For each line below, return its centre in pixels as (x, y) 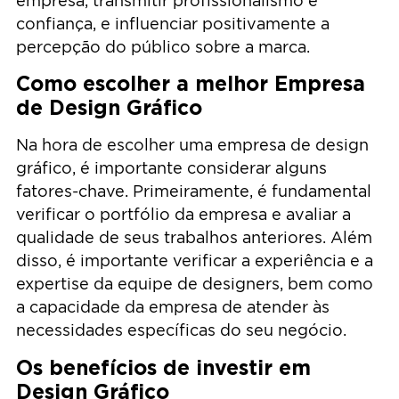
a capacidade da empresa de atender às (173, 307)
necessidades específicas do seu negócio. (181, 330)
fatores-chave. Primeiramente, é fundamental (194, 191)
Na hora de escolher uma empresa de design (192, 145)
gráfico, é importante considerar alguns (171, 168)
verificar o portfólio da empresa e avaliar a (183, 215)
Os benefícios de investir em (163, 367)
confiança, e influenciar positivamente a (173, 23)
